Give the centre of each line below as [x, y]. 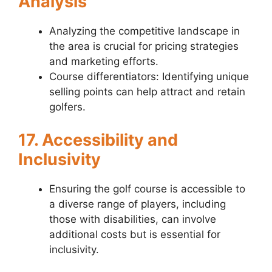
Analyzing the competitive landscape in [144, 31]
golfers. [67, 107]
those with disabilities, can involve [133, 219]
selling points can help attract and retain [147, 92]
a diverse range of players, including [138, 204]
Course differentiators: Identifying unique [149, 77]
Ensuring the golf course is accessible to [147, 189]
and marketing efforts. [104, 62]
